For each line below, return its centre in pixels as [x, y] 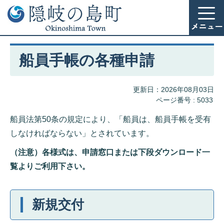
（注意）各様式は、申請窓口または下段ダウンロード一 [110, 152]
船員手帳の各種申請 [87, 60]
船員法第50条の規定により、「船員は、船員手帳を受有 [110, 119]
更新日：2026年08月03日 [173, 89]
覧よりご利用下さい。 [50, 166]
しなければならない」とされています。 [82, 133]
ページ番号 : [176, 100]
